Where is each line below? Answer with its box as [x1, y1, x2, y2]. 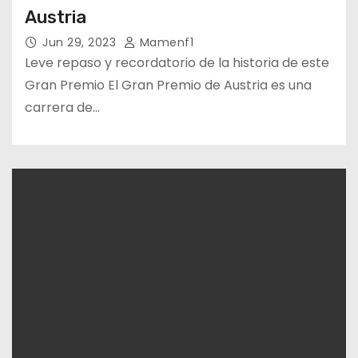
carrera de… [25, 97, 100, 117]
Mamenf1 [136, 34, 193, 50]
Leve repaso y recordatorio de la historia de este [25, 53, 329, 72]
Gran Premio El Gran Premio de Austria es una [25, 75, 312, 94]
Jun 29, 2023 [42, 34, 120, 50]
